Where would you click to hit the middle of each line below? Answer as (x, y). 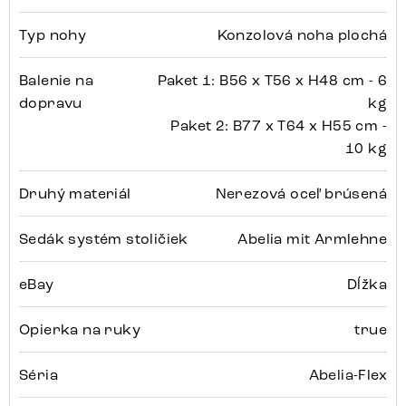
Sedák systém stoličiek (104, 238)
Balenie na (57, 80)
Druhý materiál (75, 193)
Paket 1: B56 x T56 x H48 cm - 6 (272, 80)
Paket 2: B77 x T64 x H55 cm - (279, 125)
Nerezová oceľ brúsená (301, 193)
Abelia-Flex (348, 374)
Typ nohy (53, 34)
